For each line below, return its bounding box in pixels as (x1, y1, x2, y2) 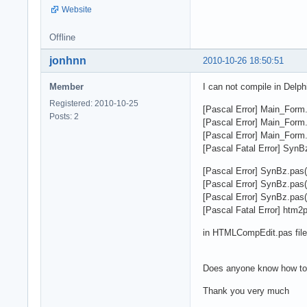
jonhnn (49, 54, 86, 66)
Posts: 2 (49, 111, 79, 121)
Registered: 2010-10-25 (49, 98, 138, 108)
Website (62, 4, 92, 14)
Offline (49, 32, 75, 42)
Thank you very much (203, 285, 289, 296)
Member (49, 81, 84, 92)
